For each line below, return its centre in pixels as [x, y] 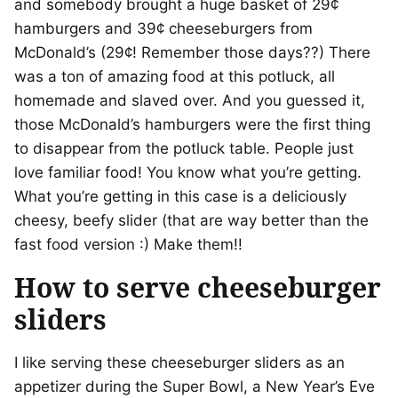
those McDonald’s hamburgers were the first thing [192, 125]
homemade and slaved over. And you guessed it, [190, 101]
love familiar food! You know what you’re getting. [188, 173]
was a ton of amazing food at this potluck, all [175, 77]
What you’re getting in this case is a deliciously [180, 197]
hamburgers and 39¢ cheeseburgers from [163, 29]
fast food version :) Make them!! [128, 245]
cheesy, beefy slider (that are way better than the [191, 221]
